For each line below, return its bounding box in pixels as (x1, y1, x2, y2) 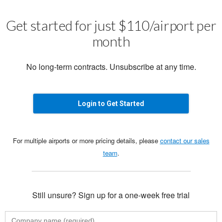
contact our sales (160, 135, 210, 145)
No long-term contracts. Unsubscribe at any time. (26, 60, 196, 72)
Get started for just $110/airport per (5, 16, 217, 34)
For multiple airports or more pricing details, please (12, 135, 160, 145)
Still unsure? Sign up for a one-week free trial (32, 189, 190, 201)
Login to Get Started (78, 99, 144, 108)
